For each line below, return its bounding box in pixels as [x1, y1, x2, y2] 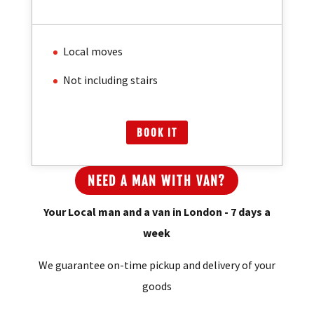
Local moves [62, 57, 123, 71]
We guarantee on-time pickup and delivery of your [38, 271, 275, 285]
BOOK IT [136, 139, 177, 153]
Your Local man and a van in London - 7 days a [43, 217, 271, 232]
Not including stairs [62, 86, 158, 101]
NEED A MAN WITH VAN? [88, 186, 226, 202]
